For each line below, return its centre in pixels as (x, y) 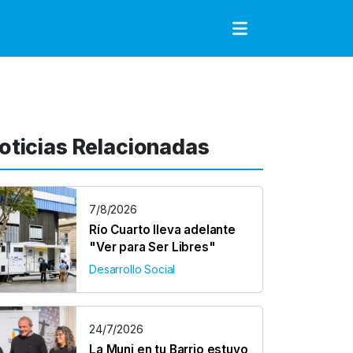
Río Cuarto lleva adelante (162, 230)
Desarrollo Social (132, 269)
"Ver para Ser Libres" (152, 247)
